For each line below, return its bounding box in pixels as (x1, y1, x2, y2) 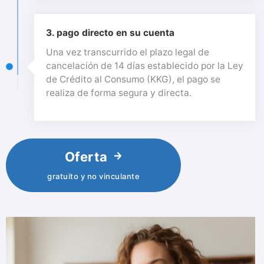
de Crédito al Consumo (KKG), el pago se (46, 74, 220, 85)
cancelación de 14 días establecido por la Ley (46, 60, 243, 71)
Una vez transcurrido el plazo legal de (46, 47, 209, 58)
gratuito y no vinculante (47, 171, 140, 181)
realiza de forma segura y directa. (46, 87, 192, 98)
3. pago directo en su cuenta (46, 27, 174, 38)
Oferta (64, 148, 108, 164)
